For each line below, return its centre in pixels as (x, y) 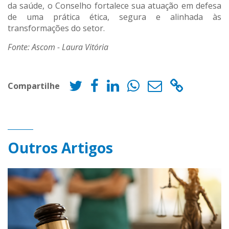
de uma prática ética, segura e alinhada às (114, 17)
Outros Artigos (60, 147)
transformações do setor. (56, 28)
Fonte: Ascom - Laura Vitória (58, 47)
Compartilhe (34, 86)
